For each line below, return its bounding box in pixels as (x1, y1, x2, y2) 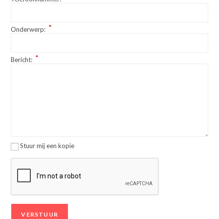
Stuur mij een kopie (20, 142, 75, 150)
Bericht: (11, 56, 34, 64)
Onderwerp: (11, 25, 47, 33)
